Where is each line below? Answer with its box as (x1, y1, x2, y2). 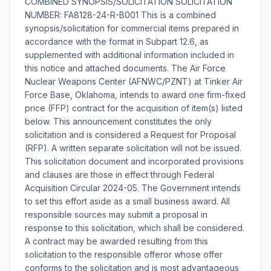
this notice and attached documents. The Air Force (25, 63, 226, 73)
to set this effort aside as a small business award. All (25, 196, 230, 206)
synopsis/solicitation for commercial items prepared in (25, 23, 239, 33)
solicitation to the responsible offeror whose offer (25, 249, 223, 260)
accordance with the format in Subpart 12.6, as (25, 36, 209, 47)
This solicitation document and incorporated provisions (25, 156, 244, 166)
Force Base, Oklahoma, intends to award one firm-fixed (25, 90, 246, 100)
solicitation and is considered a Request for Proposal (25, 129, 236, 140)
